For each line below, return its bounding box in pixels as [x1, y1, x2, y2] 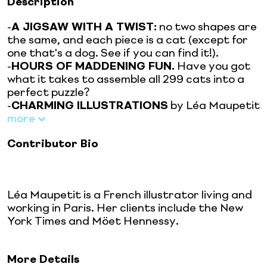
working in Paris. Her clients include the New [7, 203, 243, 214]
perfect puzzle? [7, 87, 90, 98]
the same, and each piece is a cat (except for [7, 35, 248, 46]
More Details [7, 254, 79, 265]
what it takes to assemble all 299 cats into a [7, 74, 244, 85]
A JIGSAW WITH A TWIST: [11, 21, 157, 33]
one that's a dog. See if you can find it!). [7, 48, 219, 59]
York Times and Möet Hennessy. [7, 216, 179, 227]
